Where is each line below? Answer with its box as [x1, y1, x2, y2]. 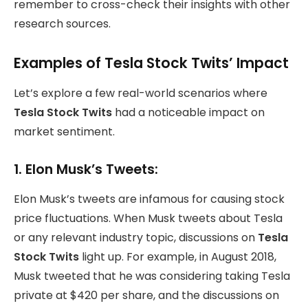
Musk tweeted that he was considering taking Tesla [14, 267, 290, 284]
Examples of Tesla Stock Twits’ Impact [14, 52, 289, 73]
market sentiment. [14, 124, 115, 140]
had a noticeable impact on [112, 104, 265, 121]
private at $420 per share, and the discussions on [14, 287, 279, 303]
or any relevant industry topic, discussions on [14, 229, 258, 245]
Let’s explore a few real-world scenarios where [14, 85, 267, 102]
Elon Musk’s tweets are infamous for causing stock [14, 190, 285, 207]
